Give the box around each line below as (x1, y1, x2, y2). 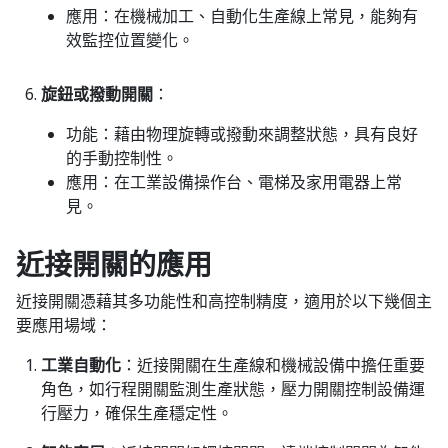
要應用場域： (16, 313, 112, 336)
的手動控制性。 (66, 146, 178, 169)
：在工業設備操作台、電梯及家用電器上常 (98, 170, 402, 193)
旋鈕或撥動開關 (41, 82, 153, 105)
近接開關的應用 (16, 244, 212, 283)
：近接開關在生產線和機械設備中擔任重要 (121, 353, 425, 376)
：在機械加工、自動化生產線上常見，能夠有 (98, 4, 418, 27)
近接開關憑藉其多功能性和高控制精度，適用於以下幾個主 (16, 289, 432, 312)
